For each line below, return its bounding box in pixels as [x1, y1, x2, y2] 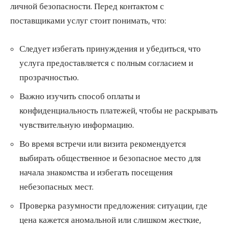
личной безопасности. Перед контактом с [10, 1, 164, 12]
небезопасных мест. [19, 181, 94, 192]
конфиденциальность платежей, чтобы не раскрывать [19, 105, 218, 116]
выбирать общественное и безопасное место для [19, 153, 201, 164]
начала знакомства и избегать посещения [19, 167, 173, 178]
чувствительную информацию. [19, 120, 134, 130]
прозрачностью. [19, 72, 79, 83]
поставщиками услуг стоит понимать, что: [10, 15, 166, 26]
